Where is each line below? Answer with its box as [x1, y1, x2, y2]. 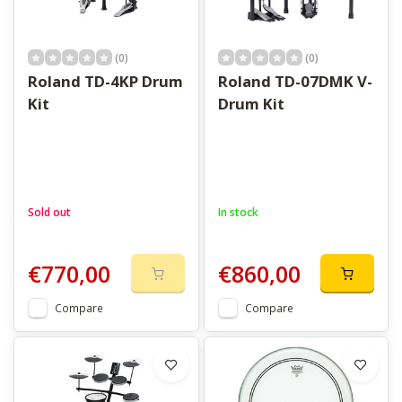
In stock [217, 205, 258, 220]
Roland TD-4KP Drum [28, 71, 183, 92]
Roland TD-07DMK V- [217, 71, 372, 92]
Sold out [28, 205, 71, 220]
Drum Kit [217, 93, 284, 115]
